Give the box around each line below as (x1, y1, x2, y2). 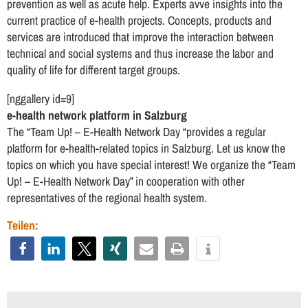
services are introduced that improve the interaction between (7, 29, 274, 45)
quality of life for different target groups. (7, 62, 180, 78)
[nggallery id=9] (7, 90, 74, 107)
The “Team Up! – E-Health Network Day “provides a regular (7, 123, 266, 140)
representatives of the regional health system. (7, 189, 207, 206)
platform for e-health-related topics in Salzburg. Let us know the (7, 140, 285, 156)
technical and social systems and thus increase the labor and (7, 45, 274, 62)
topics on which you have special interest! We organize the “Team (7, 156, 296, 173)
